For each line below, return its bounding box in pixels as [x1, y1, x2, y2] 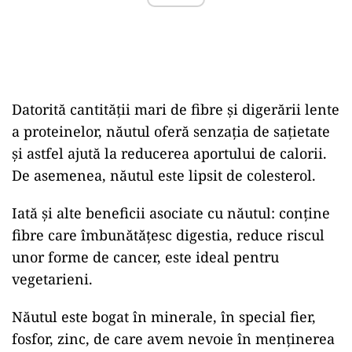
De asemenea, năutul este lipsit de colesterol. [12, 166, 316, 185]
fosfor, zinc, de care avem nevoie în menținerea [12, 329, 335, 348]
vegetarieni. [12, 269, 93, 288]
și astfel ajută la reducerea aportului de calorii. [12, 144, 327, 163]
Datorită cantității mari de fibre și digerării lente [12, 100, 339, 119]
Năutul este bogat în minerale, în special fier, [12, 307, 316, 326]
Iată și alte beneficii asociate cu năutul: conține [12, 203, 330, 222]
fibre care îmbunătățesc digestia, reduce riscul [12, 225, 324, 244]
